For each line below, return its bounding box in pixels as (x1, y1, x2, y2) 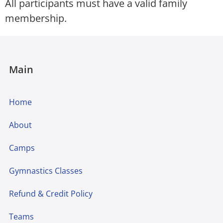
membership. (5, 11, 67, 25)
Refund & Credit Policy (9, 188, 93, 200)
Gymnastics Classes (9, 165, 83, 177)
